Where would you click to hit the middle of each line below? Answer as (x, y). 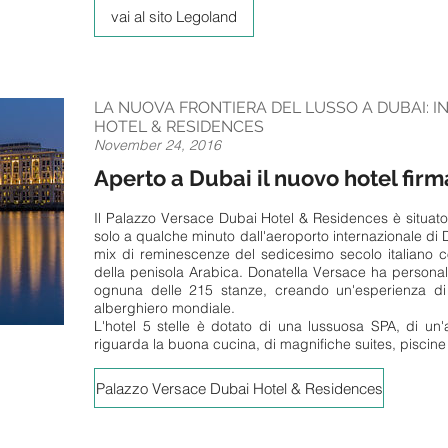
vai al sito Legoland (174, 17)
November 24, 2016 (157, 144)
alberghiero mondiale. (164, 308)
